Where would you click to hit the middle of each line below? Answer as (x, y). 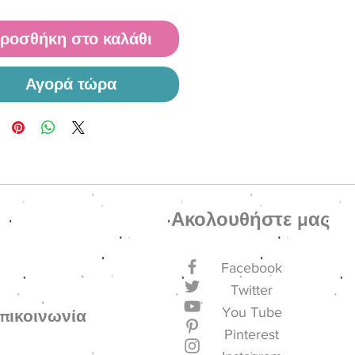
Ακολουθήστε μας (250, 219)
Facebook (252, 268)
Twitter (252, 290)
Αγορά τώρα (71, 84)
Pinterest (252, 334)
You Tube (252, 312)
